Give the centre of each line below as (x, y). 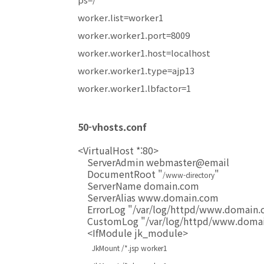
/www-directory (189, 175)
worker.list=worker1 (121, 17)
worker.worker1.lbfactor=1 (134, 88)
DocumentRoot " (120, 174)
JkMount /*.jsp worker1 (123, 248)
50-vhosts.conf (112, 127)
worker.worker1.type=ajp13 (136, 70)
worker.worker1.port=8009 (134, 35)
